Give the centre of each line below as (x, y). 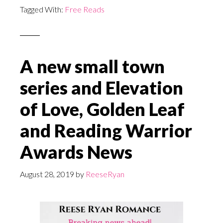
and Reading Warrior (106, 131)
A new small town (92, 66)
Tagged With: (42, 9)
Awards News (76, 152)
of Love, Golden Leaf (102, 109)
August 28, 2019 (47, 174)
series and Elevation (102, 88)
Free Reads (85, 9)
